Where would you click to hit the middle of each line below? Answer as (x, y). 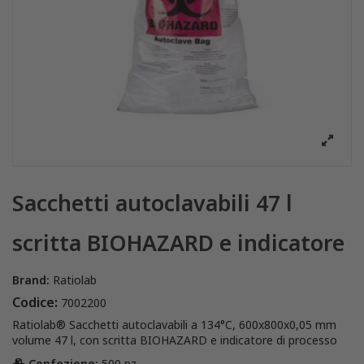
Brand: (31, 280)
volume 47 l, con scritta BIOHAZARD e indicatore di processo (175, 340)
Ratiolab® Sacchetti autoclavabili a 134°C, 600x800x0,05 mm (174, 325)
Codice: (35, 303)
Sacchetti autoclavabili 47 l (152, 204)
